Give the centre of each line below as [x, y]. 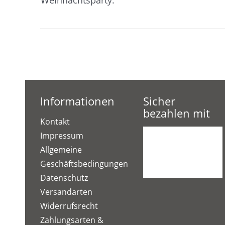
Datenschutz [64, 178]
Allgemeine [61, 149]
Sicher [159, 101]
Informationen [77, 101]
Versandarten [66, 192]
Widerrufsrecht [69, 206]
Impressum [62, 135]
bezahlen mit [177, 113]
